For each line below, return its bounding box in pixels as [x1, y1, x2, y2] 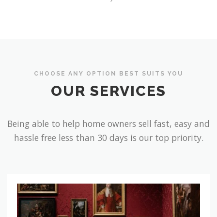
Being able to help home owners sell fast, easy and [7, 118, 210, 130]
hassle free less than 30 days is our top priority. [14, 132, 203, 144]
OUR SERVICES [51, 82, 166, 100]
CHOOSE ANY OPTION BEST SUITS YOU [34, 70, 183, 77]
